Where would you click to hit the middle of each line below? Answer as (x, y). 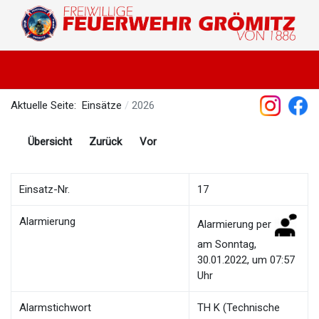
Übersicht (49, 142)
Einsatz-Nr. (45, 189)
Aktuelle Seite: (46, 106)
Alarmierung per (236, 224)
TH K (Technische (239, 307)
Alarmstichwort (56, 307)
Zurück (105, 142)
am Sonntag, (227, 244)
